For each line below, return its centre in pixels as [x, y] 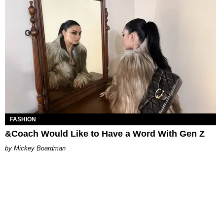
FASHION [23, 120]
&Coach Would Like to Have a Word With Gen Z [105, 134]
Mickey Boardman [40, 148]
